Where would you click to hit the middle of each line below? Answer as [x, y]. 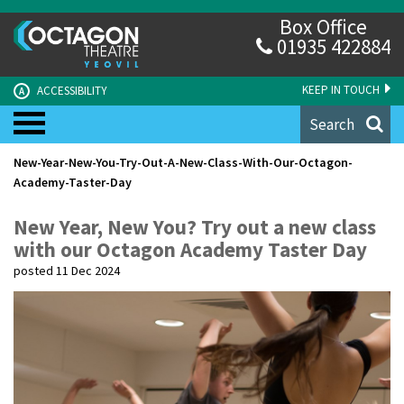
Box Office [323, 27]
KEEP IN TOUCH [342, 89]
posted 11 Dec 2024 [67, 270]
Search [332, 124]
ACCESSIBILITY [71, 90]
